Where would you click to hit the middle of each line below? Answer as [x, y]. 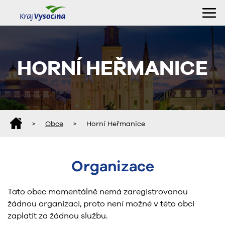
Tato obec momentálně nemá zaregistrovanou [98, 191]
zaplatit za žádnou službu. [58, 215]
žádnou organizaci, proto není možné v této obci [101, 203]
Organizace [113, 166]
